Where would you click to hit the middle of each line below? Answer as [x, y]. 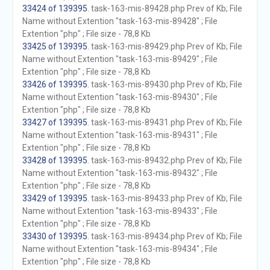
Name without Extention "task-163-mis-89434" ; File [120, 249]
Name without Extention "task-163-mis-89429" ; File [120, 59]
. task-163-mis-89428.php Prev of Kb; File [165, 8]
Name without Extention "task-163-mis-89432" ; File [120, 173]
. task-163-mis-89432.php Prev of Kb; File [165, 160]
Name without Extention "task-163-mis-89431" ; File [120, 135]
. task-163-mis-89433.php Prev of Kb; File [165, 198]
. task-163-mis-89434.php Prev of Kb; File [165, 236]
